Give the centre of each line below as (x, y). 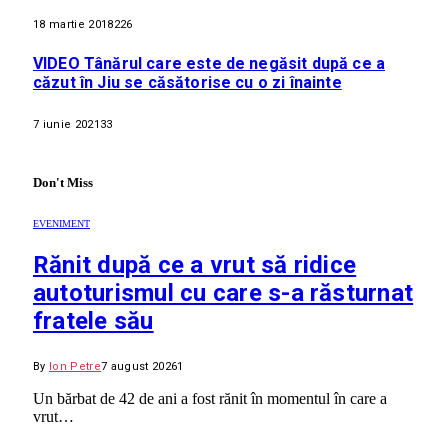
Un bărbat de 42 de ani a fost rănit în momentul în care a (210, 398)
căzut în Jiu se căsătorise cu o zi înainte (187, 82)
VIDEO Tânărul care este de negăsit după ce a (209, 63)
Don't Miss (63, 182)
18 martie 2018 (73, 25)
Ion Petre (75, 366)
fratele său (93, 320)
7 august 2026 (139, 366)
